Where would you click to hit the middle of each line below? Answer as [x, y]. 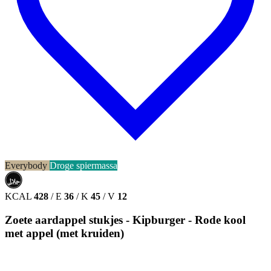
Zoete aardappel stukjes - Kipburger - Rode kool [125, 220]
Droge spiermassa [83, 166]
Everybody [27, 166]
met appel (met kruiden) [64, 233]
